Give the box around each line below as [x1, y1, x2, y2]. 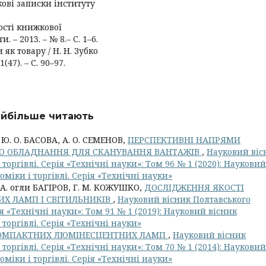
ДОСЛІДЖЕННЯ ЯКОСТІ [144, 182, 244, 193]
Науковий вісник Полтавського [118, 194, 251, 205]
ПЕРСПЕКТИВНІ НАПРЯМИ [128, 134, 240, 145]
